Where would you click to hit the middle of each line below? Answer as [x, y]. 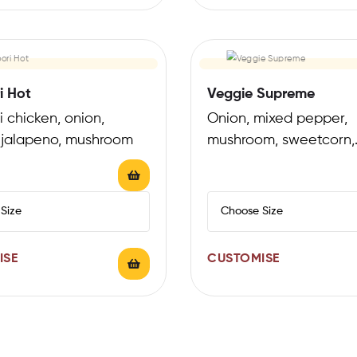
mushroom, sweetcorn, [281, 140]
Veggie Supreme [261, 94]
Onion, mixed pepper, [277, 118]
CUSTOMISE [243, 259]
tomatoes [239, 161]
